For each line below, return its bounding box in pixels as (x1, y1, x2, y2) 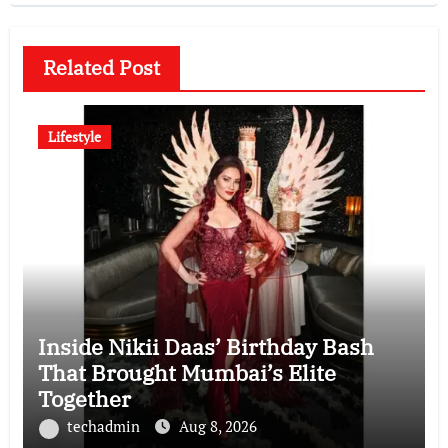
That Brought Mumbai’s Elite (37, 358, 336, 388)
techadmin (66, 416, 144, 437)
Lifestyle (47, 127, 101, 147)
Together (37, 384, 131, 414)
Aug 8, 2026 (178, 416, 257, 437)
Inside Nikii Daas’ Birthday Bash (37, 332, 374, 362)
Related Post (42, 54, 160, 82)
